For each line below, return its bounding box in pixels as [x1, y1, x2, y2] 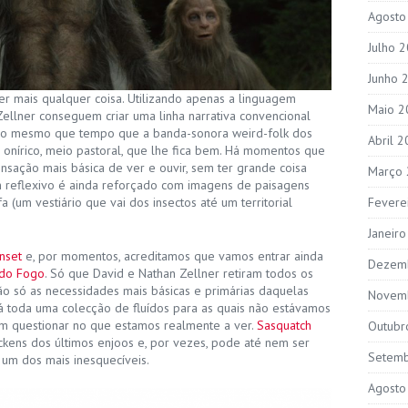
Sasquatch [257, 316, 311, 333]
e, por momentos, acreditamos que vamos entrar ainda [22, 247, 323, 264]
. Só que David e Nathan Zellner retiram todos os [45, 264, 313, 281]
